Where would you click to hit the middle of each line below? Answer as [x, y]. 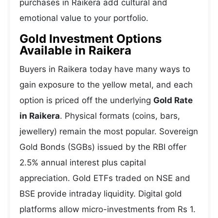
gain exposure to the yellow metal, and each [106, 85]
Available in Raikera [75, 50]
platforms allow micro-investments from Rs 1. [108, 209]
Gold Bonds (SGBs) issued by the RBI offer [103, 147]
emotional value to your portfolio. [84, 18]
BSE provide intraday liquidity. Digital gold [101, 194]
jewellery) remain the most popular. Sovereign [109, 131]
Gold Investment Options [91, 39]
